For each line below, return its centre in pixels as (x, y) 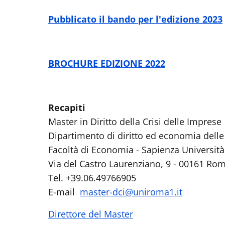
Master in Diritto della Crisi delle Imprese (135, 122)
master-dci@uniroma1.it (131, 192)
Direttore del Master (91, 214)
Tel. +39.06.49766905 (92, 178)
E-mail (64, 192)
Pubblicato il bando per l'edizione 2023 (135, 19)
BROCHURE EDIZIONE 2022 (107, 63)
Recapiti (67, 107)
